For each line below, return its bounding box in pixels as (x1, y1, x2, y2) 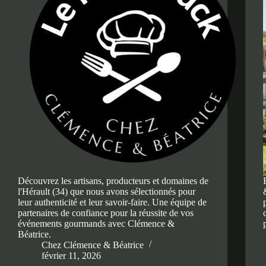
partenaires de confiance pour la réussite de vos (18, 207, 194, 218)
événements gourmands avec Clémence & (18, 218, 175, 229)
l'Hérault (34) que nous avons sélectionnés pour (18, 186, 195, 197)
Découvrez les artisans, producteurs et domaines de (18, 175, 208, 186)
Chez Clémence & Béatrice (42, 239, 144, 250)
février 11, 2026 (42, 250, 101, 261)
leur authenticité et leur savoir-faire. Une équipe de (18, 197, 207, 207)
